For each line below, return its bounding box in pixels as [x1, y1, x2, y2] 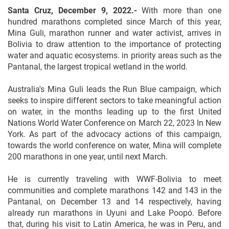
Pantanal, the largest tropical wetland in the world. [8, 62, 188, 72]
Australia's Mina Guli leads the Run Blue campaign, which [8, 84, 221, 94]
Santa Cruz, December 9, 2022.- [8, 6, 137, 15]
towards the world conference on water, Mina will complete [8, 141, 221, 150]
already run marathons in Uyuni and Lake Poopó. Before [8, 208, 221, 218]
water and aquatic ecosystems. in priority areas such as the [8, 51, 221, 60]
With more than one [136, 6, 221, 15]
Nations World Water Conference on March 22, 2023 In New [8, 118, 221, 128]
